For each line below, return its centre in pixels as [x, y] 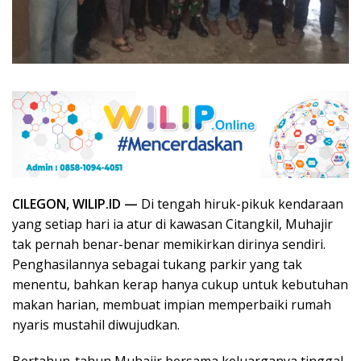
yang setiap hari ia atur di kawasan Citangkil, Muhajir [172, 224]
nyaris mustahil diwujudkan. [96, 324]
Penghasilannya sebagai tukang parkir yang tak [157, 264]
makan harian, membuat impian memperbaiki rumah [172, 304]
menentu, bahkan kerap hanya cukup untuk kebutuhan [180, 284]
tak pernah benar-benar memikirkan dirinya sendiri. [169, 244]
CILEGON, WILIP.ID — [75, 203]
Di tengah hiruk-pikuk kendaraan [241, 203]
